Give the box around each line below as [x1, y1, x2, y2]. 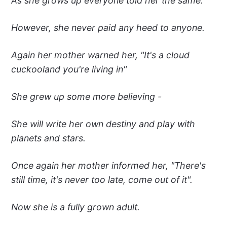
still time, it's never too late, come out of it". [11, 174, 193, 185]
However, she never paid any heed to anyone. [11, 22, 205, 33]
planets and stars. [11, 132, 86, 143]
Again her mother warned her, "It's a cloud [11, 49, 190, 60]
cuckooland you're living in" [11, 63, 127, 74]
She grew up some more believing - [11, 91, 162, 102]
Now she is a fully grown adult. [11, 201, 140, 212]
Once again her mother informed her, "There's [11, 160, 206, 171]
